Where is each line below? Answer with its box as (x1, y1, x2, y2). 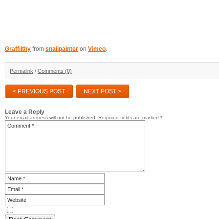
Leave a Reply (5, 108, 44, 115)
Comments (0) (38, 67, 72, 74)
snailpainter (45, 45, 78, 52)
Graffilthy (5, 45, 31, 52)
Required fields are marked (98, 114, 160, 120)
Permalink (10, 67, 33, 74)
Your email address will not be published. (5, 114, 97, 120)
